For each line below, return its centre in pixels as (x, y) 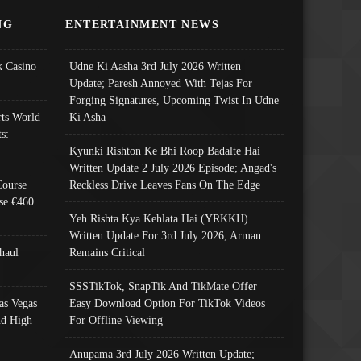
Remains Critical (108, 252)
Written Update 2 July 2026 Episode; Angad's (173, 167)
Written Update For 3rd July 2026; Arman (166, 235)
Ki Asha (88, 116)
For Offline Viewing (116, 320)
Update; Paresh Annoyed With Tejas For (161, 83)
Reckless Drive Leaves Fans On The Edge (165, 184)
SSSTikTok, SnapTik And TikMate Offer (164, 286)
